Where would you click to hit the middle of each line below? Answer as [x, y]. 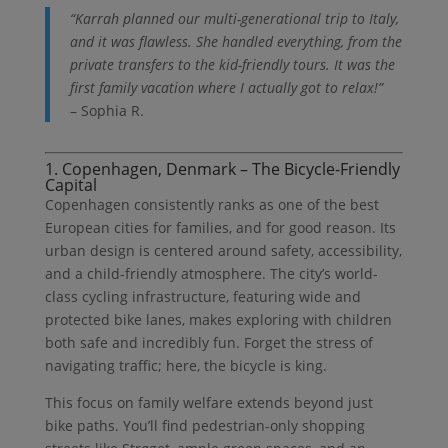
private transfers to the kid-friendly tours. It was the [232, 64]
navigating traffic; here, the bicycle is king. [185, 365]
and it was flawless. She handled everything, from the [235, 41]
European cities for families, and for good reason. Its [220, 227]
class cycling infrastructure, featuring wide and [202, 296]
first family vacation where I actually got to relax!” [226, 87]
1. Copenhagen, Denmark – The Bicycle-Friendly [222, 168]
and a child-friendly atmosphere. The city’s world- [211, 273]
